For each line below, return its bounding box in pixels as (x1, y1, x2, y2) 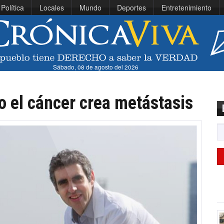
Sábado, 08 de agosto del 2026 (52, 63, 138, 71)
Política (1, 2, 24, 12)
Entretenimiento (161, 2, 211, 12)
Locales (39, 2, 64, 12)
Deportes (117, 2, 146, 12)
